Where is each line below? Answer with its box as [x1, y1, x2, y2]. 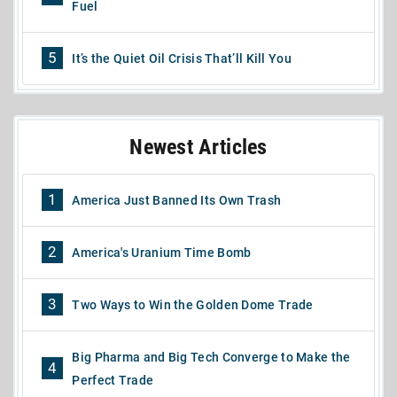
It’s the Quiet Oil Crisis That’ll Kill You [72, 51, 292, 66]
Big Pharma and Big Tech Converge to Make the [72, 349, 351, 364]
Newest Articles [129, 134, 268, 160]
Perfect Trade [72, 372, 154, 387]
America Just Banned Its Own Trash [72, 192, 282, 207]
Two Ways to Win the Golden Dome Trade [72, 297, 314, 312]
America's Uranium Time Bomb [72, 245, 252, 260]
